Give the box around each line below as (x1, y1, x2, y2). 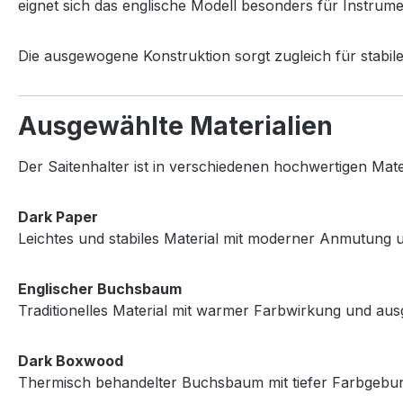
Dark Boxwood (18, 351, 123, 370)
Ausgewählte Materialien (18, 110, 333, 141)
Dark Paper (18, 207, 98, 226)
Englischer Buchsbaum (18, 279, 182, 298)
